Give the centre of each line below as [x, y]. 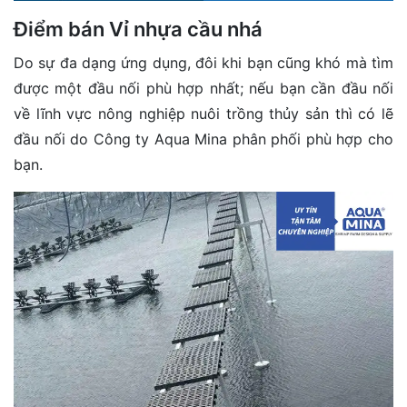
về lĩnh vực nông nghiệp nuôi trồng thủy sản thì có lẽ [203, 113]
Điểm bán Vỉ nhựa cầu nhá [138, 29]
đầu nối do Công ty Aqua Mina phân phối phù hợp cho [203, 139]
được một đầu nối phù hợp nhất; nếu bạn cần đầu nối [203, 88]
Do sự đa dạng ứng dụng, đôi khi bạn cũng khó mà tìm [203, 62]
